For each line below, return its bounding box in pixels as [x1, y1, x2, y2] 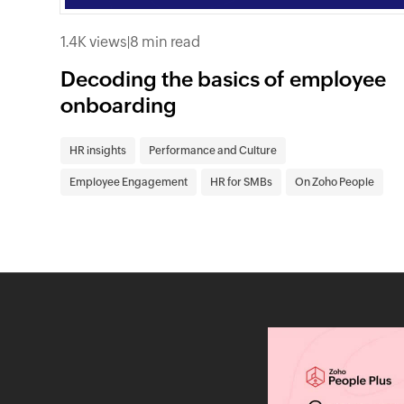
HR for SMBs [210, 175, 273, 188]
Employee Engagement [69, 175, 188, 188]
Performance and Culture [149, 143, 278, 157]
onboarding [60, 93, 178, 117]
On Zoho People [295, 175, 375, 188]
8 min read [130, 32, 201, 50]
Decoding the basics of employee [60, 67, 387, 91]
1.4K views [60, 32, 128, 50]
